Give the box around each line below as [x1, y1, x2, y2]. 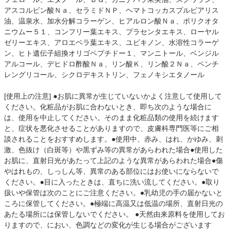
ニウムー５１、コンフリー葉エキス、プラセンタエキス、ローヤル [4, 27, 219, 36]
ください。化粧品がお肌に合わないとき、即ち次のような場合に [4, 102, 212, 111]
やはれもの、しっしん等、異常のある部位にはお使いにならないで [4, 167, 219, 175]
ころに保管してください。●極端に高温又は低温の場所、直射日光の [4, 199, 223, 208]
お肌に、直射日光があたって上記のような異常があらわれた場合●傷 [4, 156, 223, 165]
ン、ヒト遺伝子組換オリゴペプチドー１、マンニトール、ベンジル [4, 49, 219, 57]
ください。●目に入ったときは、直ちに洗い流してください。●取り [4, 177, 220, 186]
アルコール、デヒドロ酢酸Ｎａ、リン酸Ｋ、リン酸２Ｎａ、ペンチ [4, 59, 219, 68]
